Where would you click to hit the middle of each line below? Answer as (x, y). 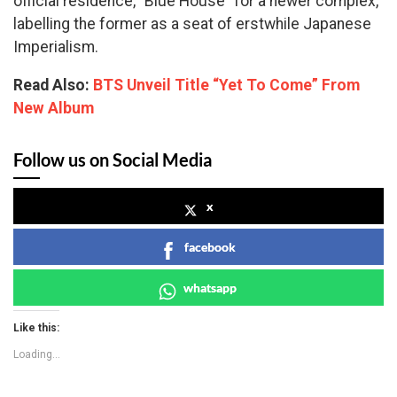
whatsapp (210, 288)
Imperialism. (58, 47)
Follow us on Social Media (113, 160)
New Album (55, 109)
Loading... (37, 355)
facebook (210, 247)
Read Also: (53, 86)
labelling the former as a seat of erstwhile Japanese (192, 23)
